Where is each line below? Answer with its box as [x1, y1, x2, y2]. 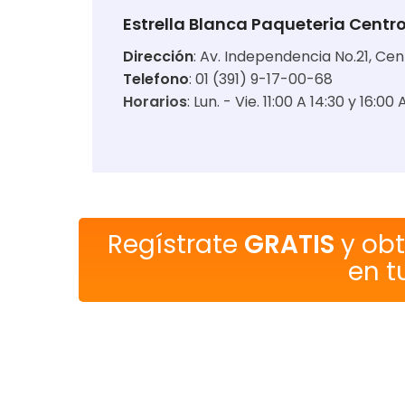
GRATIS [244, 227, 335, 262]
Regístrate [108, 227, 245, 262]
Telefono [123, 69, 189, 89]
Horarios [123, 91, 187, 112]
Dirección [123, 46, 193, 67]
